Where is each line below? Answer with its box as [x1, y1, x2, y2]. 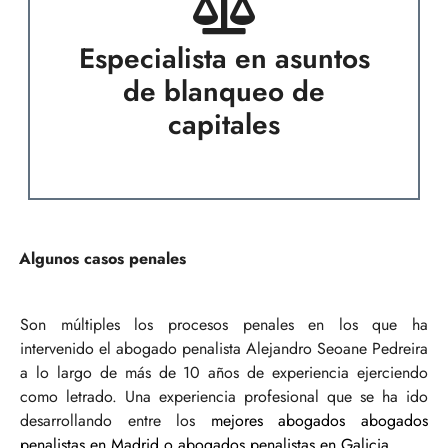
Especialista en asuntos [78, 37, 370, 79]
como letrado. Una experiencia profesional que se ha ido [20, 384, 428, 408]
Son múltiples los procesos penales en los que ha [20, 312, 428, 336]
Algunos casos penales [19, 246, 186, 270]
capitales [168, 103, 280, 145]
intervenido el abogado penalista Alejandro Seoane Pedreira [20, 336, 428, 360]
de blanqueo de [123, 70, 325, 112]
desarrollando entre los [20, 408, 211, 432]
